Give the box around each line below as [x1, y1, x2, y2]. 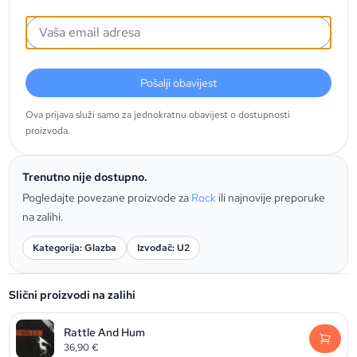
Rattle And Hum [64, 324, 146, 339]
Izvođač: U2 [137, 241, 190, 254]
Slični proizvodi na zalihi [9, 288, 136, 302]
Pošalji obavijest [140, 76, 217, 90]
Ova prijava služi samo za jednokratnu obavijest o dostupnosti [25, 108, 291, 121]
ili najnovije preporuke [218, 190, 326, 205]
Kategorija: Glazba [33, 241, 117, 254]
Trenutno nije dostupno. [22, 170, 148, 184]
